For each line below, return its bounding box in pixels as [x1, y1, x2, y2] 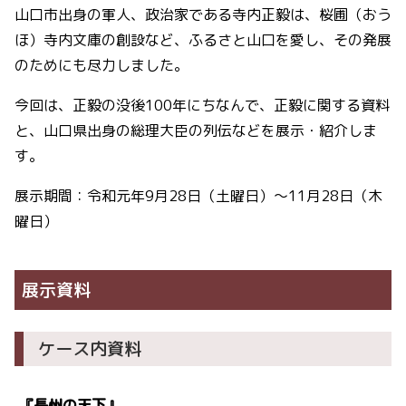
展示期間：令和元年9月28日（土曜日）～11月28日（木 [14, 186, 382, 206]
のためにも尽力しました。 [14, 55, 188, 75]
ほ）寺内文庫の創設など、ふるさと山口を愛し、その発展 [14, 30, 391, 50]
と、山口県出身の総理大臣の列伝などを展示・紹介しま [14, 121, 377, 140]
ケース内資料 [38, 336, 141, 361]
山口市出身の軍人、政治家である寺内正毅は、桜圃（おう [14, 5, 391, 24]
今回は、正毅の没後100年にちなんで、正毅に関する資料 [14, 95, 390, 115]
